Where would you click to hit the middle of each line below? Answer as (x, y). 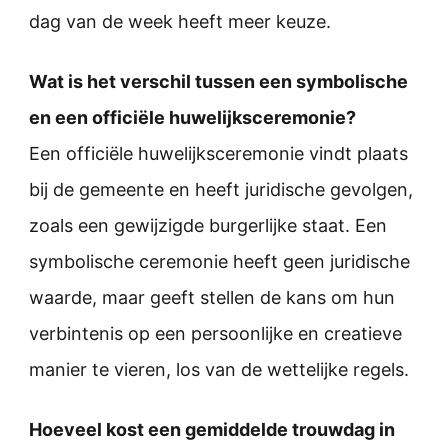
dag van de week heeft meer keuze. (180, 21)
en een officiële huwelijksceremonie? (192, 117)
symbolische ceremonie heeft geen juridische (219, 261)
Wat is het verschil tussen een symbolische (218, 81)
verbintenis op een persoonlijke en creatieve (215, 333)
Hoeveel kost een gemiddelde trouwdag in (212, 429)
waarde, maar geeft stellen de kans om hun (212, 297)
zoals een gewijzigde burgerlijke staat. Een (208, 225)
